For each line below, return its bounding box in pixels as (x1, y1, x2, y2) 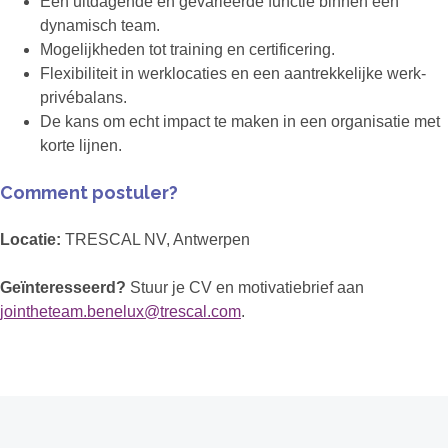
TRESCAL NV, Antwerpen (61, 231, 250, 249)
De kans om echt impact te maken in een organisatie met (40, 113, 440, 131)
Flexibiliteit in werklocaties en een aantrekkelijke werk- (40, 65, 426, 83)
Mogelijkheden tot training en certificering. (40, 41, 335, 59)
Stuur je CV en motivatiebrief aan (126, 279, 364, 297)
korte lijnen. (40, 137, 122, 155)
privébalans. (40, 89, 127, 107)
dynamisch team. (40, 17, 160, 35)
